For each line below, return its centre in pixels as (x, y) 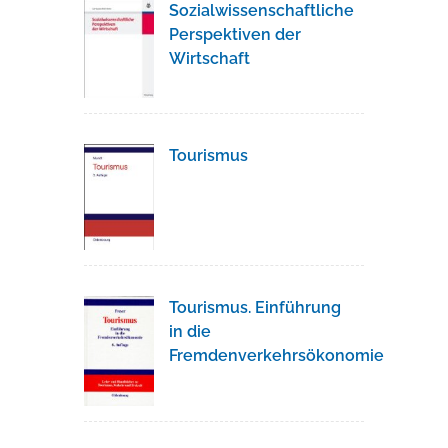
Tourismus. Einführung (255, 308)
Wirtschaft (209, 58)
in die (190, 332)
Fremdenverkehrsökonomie (276, 356)
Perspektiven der (235, 34)
